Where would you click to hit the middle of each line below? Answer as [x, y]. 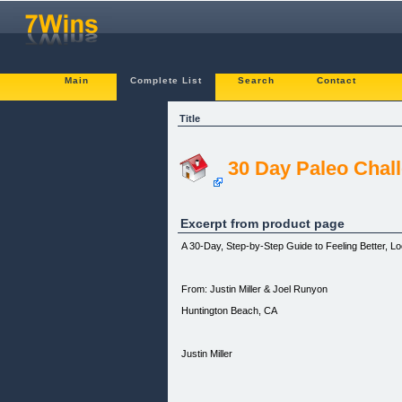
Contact [336, 80]
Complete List [166, 80]
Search [256, 80]
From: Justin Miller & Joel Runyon [255, 288]
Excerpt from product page [262, 223]
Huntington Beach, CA [230, 310]
